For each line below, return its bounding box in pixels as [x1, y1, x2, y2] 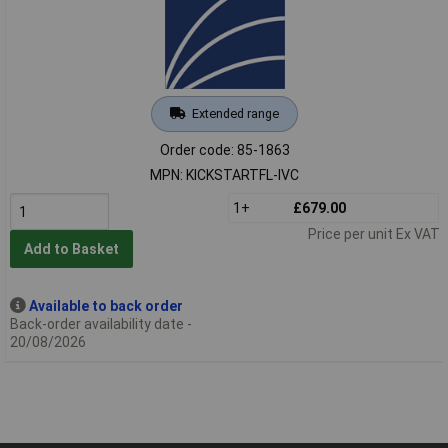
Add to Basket [23, 241, 119, 258]
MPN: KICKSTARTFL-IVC [150, 166, 299, 183]
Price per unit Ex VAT [307, 225, 440, 242]
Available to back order [28, 297, 183, 314]
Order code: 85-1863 [159, 141, 290, 158]
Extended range [191, 105, 279, 121]
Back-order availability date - [9, 315, 192, 332]
